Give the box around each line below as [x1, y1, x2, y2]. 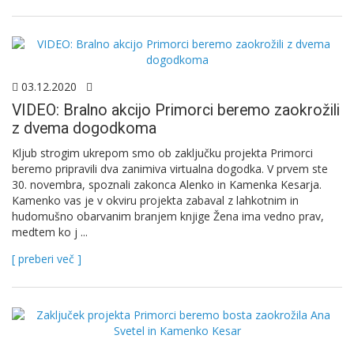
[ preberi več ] [12, 250, 81, 266]
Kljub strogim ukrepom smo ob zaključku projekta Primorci [12, 145, 313, 160]
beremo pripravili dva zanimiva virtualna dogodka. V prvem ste [12, 160, 328, 176]
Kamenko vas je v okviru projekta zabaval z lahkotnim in [12, 192, 299, 208]
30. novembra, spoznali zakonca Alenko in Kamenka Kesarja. [12, 176, 322, 192]
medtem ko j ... [12, 224, 88, 239]
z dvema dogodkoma [12, 119, 156, 137]
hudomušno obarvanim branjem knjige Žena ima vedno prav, [12, 208, 324, 224]
